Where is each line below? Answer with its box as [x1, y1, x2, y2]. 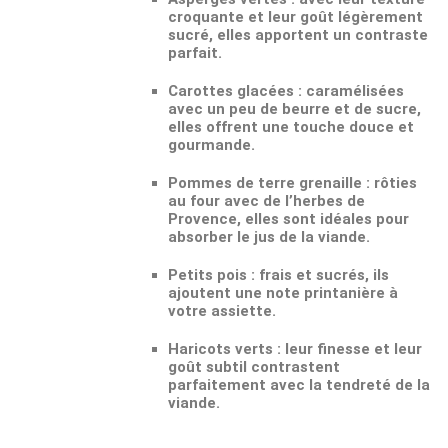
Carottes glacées [168, 82, 294, 100]
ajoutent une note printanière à [168, 284, 398, 302]
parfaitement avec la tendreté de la [168, 376, 430, 394]
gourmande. [168, 136, 255, 154]
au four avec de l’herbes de [168, 192, 365, 210]
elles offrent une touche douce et [168, 118, 414, 136]
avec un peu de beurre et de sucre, [168, 100, 421, 118]
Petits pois [168, 266, 247, 284]
